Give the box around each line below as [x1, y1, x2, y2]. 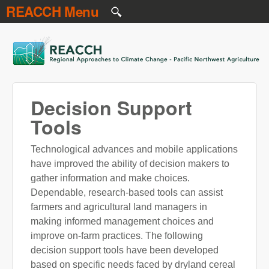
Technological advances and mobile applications [31, 144, 238, 154]
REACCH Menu [6, 2, 99, 21]
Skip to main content [77, 4, 163, 14]
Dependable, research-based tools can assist [31, 187, 223, 198]
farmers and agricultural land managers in [31, 202, 207, 212]
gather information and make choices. [31, 173, 190, 183]
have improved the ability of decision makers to [31, 159, 229, 169]
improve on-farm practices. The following [31, 231, 203, 241]
